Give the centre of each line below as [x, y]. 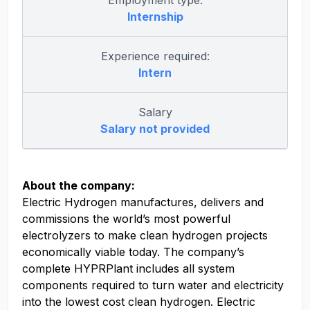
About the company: [79, 185]
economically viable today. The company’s [133, 252]
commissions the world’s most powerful [126, 219]
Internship [155, 17]
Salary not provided [155, 129]
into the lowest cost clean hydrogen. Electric [139, 302]
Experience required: [155, 56]
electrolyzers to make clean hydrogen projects [145, 235]
